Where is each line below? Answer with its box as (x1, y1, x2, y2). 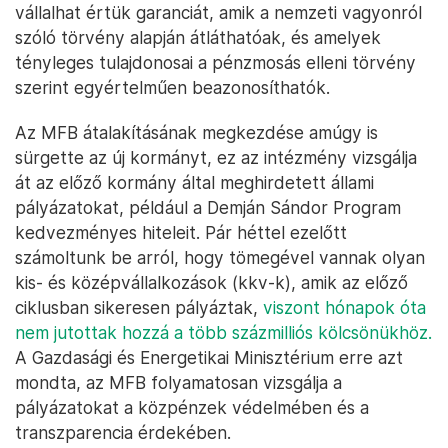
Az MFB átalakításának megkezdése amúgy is (15, 122, 378, 144)
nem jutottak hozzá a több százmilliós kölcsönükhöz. (15, 322, 432, 344)
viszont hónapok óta (263, 297, 426, 319)
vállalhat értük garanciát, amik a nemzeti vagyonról (15, 2, 422, 24)
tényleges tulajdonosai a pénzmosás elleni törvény (15, 52, 416, 74)
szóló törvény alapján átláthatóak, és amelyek (15, 27, 381, 49)
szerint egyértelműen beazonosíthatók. (15, 77, 330, 99)
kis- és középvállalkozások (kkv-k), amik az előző (15, 272, 408, 294)
